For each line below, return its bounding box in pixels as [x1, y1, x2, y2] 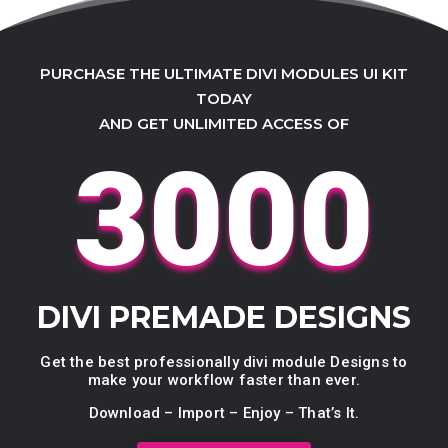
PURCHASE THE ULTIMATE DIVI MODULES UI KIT [40, 64, 408, 84]
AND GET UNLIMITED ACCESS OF [99, 114, 349, 134]
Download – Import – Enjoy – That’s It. [88, 404, 360, 423]
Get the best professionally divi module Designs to [40, 353, 408, 372]
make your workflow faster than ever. [87, 371, 361, 390]
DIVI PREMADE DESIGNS [37, 299, 411, 337]
